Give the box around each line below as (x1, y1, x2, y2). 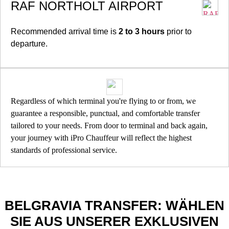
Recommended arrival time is (11, 27, 119, 36)
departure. (11, 39, 48, 48)
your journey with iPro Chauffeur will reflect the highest (11, 133, 192, 143)
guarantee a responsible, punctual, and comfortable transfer (11, 109, 200, 118)
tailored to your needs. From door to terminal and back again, (11, 121, 208, 130)
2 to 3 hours (119, 27, 165, 36)
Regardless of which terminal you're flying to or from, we (11, 97, 196, 106)
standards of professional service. (11, 146, 117, 155)
